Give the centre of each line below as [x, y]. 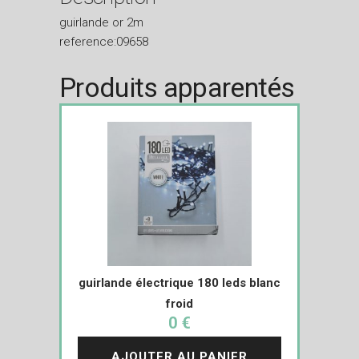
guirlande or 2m [101, 22]
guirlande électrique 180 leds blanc [179, 282]
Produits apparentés [177, 87]
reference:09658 [104, 41]
